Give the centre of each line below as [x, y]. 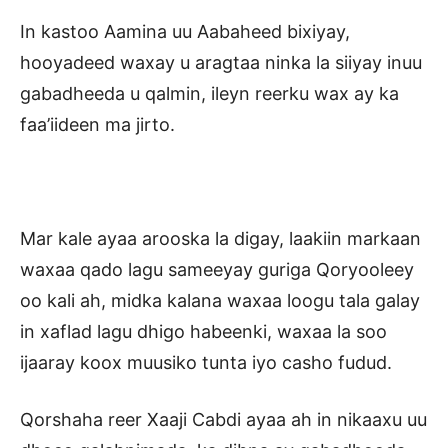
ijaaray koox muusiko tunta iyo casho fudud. [206, 363]
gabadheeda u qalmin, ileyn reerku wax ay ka [209, 94]
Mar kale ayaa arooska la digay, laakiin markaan [220, 239]
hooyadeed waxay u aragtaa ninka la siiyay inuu [221, 63]
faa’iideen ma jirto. [97, 125]
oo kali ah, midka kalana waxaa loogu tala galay [220, 301]
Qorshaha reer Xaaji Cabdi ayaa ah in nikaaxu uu [223, 420]
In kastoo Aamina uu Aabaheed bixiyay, [185, 32]
